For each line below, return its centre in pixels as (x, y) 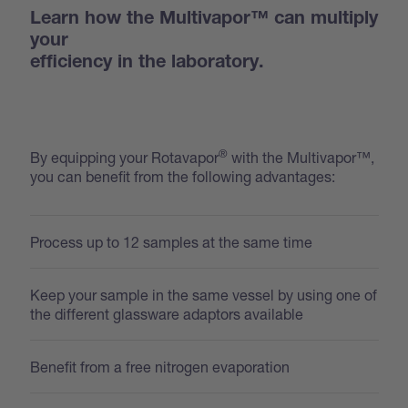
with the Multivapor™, (301, 157)
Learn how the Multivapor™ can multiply (204, 20)
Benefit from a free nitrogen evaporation (160, 366)
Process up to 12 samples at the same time (172, 241)
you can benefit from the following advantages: (183, 176)
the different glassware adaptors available (167, 313)
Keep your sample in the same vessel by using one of (204, 294)
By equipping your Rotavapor (125, 157)
